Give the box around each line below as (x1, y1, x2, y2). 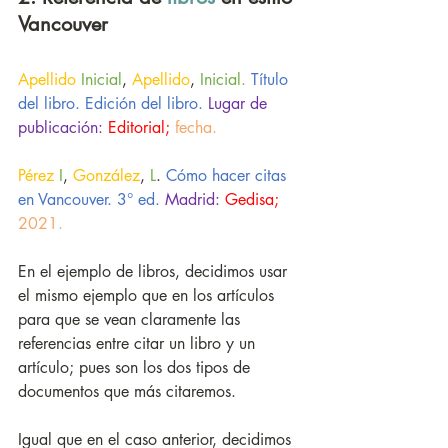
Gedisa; (225, 189, 279, 211)
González (73, 165, 140, 187)
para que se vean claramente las (18, 309, 245, 331)
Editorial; (108, 117, 170, 139)
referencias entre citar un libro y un (18, 333, 260, 355)
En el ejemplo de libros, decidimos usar (18, 261, 292, 283)
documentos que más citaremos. (18, 381, 241, 403)
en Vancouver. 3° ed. (18, 189, 160, 211)
